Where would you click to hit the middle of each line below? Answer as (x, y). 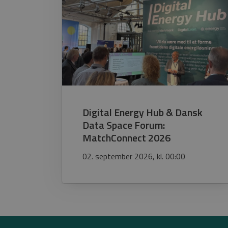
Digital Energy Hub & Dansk (142, 112)
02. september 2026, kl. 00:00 (134, 156)
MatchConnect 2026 (126, 138)
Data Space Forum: (124, 125)
